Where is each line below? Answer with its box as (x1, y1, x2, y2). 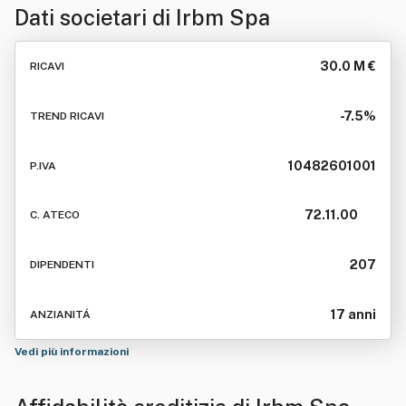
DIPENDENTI (30, 258, 94, 272)
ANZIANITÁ (30, 307, 91, 321)
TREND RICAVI (30, 109, 104, 122)
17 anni (331, 306, 376, 322)
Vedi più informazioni (14, 345, 131, 358)
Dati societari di (14, 5, 176, 30)
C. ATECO (30, 208, 80, 222)
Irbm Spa (176, 5, 270, 30)
